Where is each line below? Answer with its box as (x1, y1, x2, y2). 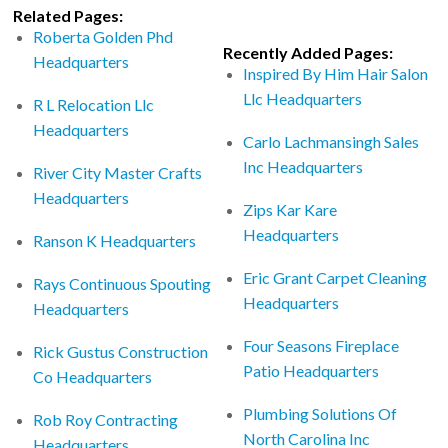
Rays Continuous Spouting (33, 273, 212, 293)
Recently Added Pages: (223, 42, 394, 62)
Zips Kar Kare (243, 199, 338, 219)
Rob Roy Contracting (33, 409, 179, 429)
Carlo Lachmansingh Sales (243, 131, 420, 151)
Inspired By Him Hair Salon (243, 63, 429, 83)
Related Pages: (13, 5, 124, 25)
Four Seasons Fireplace (243, 335, 400, 355)
